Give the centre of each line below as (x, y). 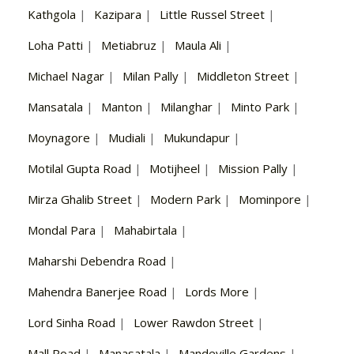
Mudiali (127, 138)
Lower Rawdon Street (194, 323)
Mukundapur (197, 138)
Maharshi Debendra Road (97, 261)
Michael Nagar (66, 76)
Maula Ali (198, 45)
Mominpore (270, 200)
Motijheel (175, 169)
